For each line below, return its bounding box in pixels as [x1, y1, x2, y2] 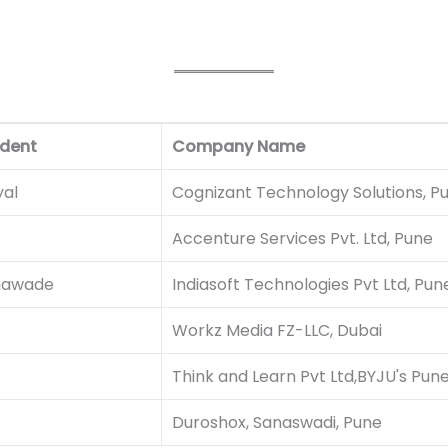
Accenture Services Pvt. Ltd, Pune [171, 227, 433, 251]
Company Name [171, 135, 305, 159]
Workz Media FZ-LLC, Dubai [171, 319, 382, 343]
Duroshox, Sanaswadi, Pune [171, 411, 382, 435]
